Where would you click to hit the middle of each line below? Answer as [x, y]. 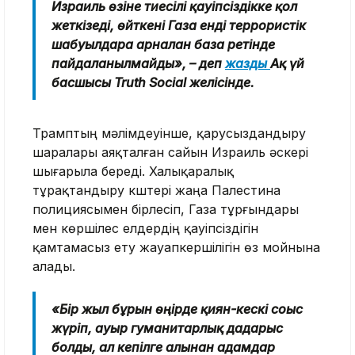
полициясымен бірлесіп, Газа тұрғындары [166, 209]
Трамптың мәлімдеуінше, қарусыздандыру [169, 133]
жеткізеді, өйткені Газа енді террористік [179, 25]
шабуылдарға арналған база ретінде [163, 44]
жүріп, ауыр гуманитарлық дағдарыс [167, 328]
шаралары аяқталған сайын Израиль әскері [170, 152]
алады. [54, 266]
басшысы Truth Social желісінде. [153, 82]
